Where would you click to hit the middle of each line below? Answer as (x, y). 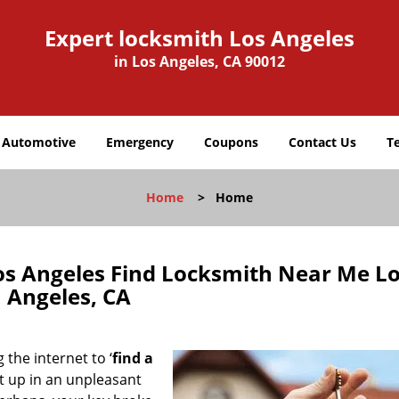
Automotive (39, 142)
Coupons (231, 142)
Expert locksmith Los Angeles (199, 38)
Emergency (140, 142)
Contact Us (322, 142)
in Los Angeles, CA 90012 (199, 61)
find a (133, 358)
